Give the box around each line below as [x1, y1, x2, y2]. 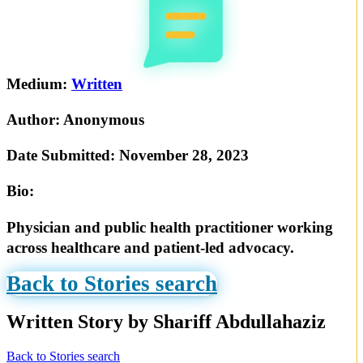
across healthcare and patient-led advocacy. [6, 238, 294, 256]
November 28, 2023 [119, 147, 249, 164]
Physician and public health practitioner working [6, 218, 333, 236]
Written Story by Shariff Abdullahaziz [6, 310, 326, 332]
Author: [6, 111, 63, 128]
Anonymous [63, 111, 144, 128]
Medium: [6, 75, 71, 92]
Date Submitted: [6, 147, 119, 164]
